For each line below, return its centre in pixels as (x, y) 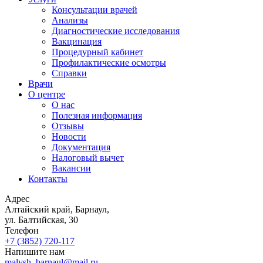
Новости (69, 136)
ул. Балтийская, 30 (41, 220)
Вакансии (71, 168)
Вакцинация (77, 41)
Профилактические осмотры (109, 63)
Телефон (22, 230)
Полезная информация (97, 115)
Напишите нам (35, 252)
